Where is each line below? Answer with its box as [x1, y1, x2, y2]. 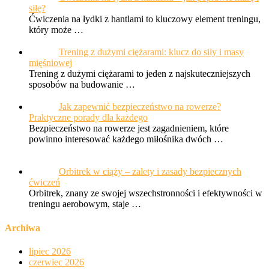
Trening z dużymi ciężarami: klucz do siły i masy [59, 35, 244, 46]
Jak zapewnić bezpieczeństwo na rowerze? [59, 90, 221, 101]
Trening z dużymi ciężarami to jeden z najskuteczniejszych [29, 57, 250, 68]
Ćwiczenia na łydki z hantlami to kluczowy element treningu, [29, 2, 261, 13]
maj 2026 [29, 234, 64, 245]
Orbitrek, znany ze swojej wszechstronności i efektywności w [29, 155, 262, 166]
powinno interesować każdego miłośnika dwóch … [29, 122, 223, 133]
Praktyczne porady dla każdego [29, 101, 148, 112]
